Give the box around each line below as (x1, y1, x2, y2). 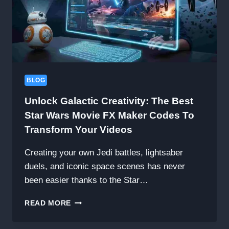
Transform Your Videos (25, 124, 132, 135)
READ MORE (25, 199, 72, 208)
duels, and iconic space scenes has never (25, 162, 185, 172)
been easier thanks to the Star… (25, 175, 148, 186)
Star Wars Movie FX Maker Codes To (25, 110, 194, 121)
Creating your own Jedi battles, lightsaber (25, 148, 183, 158)
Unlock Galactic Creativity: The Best (25, 96, 193, 107)
